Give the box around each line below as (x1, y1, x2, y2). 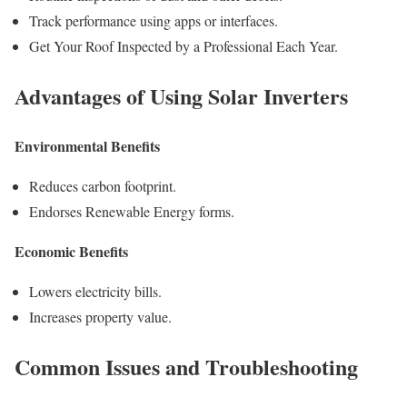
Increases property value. (29, 306, 172, 326)
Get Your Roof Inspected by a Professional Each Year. (29, 36, 338, 56)
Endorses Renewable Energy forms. (29, 201, 234, 221)
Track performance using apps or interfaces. (29, 11, 278, 31)
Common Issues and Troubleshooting (15, 350, 358, 382)
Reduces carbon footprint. (29, 175, 176, 195)
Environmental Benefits (15, 134, 160, 156)
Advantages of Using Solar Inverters (15, 80, 348, 113)
